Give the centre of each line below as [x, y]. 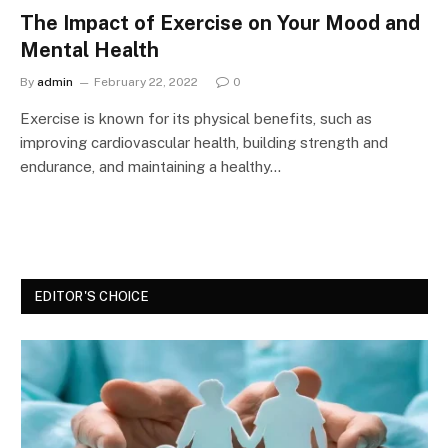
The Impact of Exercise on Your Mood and [220, 22]
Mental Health [89, 49]
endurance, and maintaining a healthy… [150, 166]
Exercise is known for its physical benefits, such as [196, 118]
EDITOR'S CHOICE [92, 296]
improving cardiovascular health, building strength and [204, 142]
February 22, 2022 [146, 81]
